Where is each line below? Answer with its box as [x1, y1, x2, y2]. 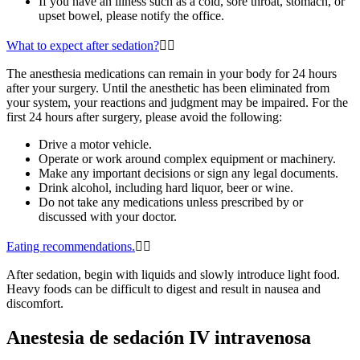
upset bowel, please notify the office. [39, 9, 224, 23]
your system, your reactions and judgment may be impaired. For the [6, 96, 348, 110]
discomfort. [6, 297, 63, 311]
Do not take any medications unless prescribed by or [39, 195, 303, 210]
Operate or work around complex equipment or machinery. [39, 152, 336, 166]
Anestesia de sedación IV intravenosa [6, 327, 311, 349]
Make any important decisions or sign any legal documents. [39, 166, 338, 181]
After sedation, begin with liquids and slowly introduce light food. [6, 268, 340, 282]
